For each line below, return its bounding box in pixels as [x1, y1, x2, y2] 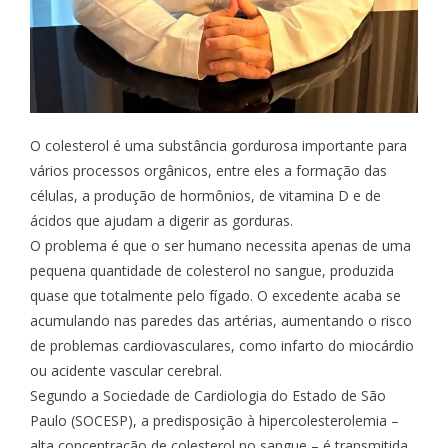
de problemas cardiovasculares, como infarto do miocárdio [30, 336, 414, 356]
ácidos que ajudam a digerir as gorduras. [30, 211, 293, 231]
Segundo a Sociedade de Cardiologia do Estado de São [30, 386, 386, 406]
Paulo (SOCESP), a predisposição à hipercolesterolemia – [30, 411, 399, 431]
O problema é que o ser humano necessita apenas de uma [30, 236, 411, 256]
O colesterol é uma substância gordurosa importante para [30, 136, 407, 156]
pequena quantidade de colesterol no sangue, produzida [30, 261, 394, 281]
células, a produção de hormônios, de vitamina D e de [30, 186, 381, 206]
